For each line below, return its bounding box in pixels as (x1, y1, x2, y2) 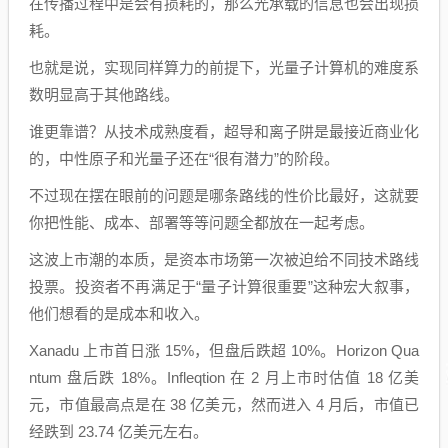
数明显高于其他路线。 (29, 86, 179, 103)
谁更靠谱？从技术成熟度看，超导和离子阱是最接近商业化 (29, 123, 419, 140)
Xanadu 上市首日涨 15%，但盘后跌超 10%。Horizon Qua (29, 342, 419, 359)
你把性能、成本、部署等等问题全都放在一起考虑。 (29, 214, 374, 231)
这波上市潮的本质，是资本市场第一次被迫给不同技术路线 (29, 251, 419, 268)
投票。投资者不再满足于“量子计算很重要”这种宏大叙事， (29, 278, 419, 295)
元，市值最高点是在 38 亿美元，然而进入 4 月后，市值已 (29, 396, 419, 413)
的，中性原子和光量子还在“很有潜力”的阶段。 (29, 150, 339, 167)
